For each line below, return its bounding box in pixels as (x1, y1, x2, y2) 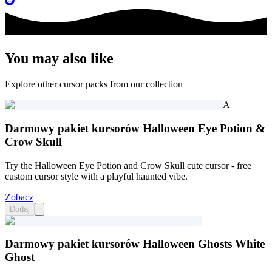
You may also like (5, 50, 114, 67)
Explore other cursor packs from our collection (5, 79, 183, 90)
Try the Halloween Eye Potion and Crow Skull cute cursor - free (5, 160, 251, 171)
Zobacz (5, 191, 33, 202)
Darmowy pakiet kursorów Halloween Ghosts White (5, 237, 265, 251)
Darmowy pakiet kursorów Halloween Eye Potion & (5, 121, 265, 135)
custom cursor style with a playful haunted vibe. (5, 171, 188, 182)
